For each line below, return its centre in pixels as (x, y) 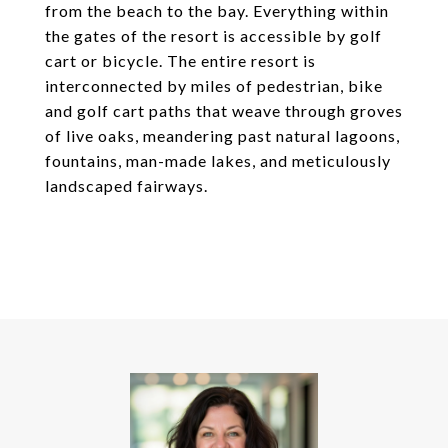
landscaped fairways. (126, 185)
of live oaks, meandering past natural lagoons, (222, 135)
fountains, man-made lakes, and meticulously (218, 160)
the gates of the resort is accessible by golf (213, 35)
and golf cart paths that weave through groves (224, 110)
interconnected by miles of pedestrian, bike (214, 85)
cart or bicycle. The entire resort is (180, 60)
